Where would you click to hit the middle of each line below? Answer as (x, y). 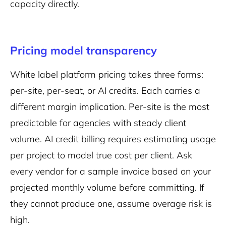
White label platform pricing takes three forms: (107, 74)
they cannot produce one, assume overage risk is (111, 204)
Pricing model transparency (83, 50)
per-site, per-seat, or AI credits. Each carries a (105, 91)
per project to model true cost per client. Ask (101, 155)
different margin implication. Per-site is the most (110, 107)
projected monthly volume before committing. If (107, 187)
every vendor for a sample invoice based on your (110, 171)
